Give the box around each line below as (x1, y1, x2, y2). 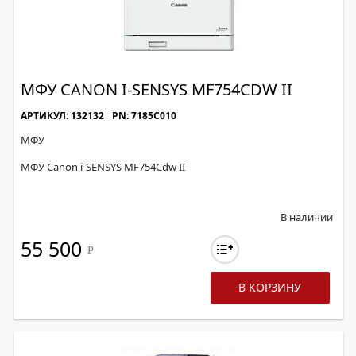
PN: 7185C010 (112, 109, 176, 122)
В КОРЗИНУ (238, 280, 302, 295)
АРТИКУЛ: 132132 (21, 109, 104, 122)
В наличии (281, 210, 333, 224)
